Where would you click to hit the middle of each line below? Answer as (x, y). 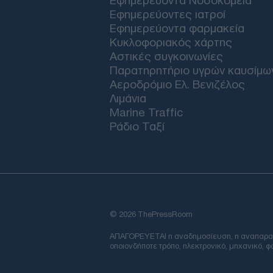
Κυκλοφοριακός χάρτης (171, 42)
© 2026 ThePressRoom (151, 214)
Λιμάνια (128, 98)
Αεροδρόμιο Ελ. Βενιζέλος (177, 84)
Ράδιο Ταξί (137, 126)
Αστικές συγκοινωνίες (166, 56)
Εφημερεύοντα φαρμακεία (177, 28)
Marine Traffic (146, 112)
